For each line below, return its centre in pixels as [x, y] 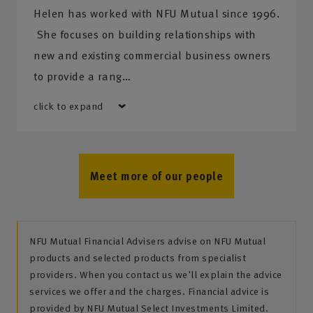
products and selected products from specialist [138, 257]
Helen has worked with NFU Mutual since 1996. [156, 13]
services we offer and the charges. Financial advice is [149, 291]
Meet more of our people [156, 176]
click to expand [68, 106]
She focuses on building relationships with [145, 34]
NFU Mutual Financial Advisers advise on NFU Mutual [147, 241]
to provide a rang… [82, 76]
